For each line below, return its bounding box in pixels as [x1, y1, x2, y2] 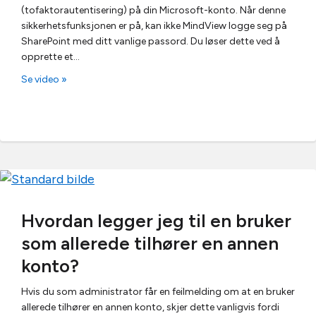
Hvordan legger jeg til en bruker [21, 209, 291, 232]
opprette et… [21, 50, 80, 63]
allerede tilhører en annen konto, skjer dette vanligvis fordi [21, 301, 279, 313]
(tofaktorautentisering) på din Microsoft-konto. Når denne [21, 4, 286, 16]
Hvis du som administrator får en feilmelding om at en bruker [21, 286, 295, 298]
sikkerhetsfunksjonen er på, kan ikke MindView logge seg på [21, 19, 287, 32]
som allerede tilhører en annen [21, 232, 279, 255]
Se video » [21, 73, 67, 85]
